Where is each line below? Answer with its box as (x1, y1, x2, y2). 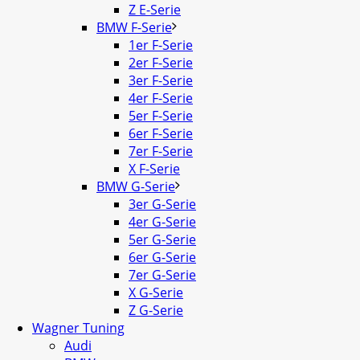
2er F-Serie (129, 54, 193, 72)
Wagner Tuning (32, 319, 125, 337)
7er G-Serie (129, 266, 196, 284)
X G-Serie (129, 284, 183, 301)
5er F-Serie (129, 107, 193, 125)
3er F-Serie (129, 72, 193, 89)
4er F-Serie (129, 89, 193, 107)
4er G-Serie (129, 213, 196, 231)
